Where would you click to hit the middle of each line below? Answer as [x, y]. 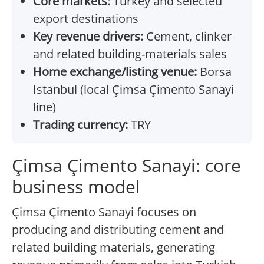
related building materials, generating [113, 247]
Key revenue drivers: [88, 37]
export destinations [86, 19]
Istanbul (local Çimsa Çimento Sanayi [133, 90]
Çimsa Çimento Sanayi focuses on [104, 212]
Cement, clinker [187, 37]
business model [76, 187]
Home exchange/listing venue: [115, 72]
